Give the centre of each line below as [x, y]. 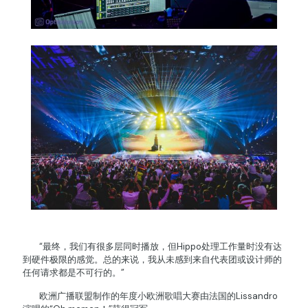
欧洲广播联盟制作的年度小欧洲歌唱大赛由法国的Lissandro [150, 296]
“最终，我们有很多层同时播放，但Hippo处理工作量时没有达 [152, 246]
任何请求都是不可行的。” [74, 272]
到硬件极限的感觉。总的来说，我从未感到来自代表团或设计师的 [152, 259]
